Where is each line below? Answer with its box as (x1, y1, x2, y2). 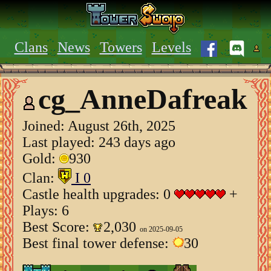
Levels (151, 39, 191, 56)
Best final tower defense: (22, 235, 172, 251)
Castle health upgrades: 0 (22, 186, 174, 202)
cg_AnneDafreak (38, 83, 247, 115)
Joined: (22, 117, 68, 134)
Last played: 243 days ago (22, 134, 175, 150)
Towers (99, 39, 142, 56)
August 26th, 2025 (68, 117, 175, 134)
